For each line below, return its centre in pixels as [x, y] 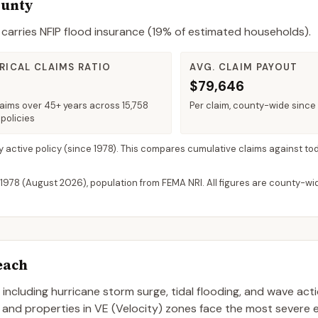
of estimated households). [241, 32]
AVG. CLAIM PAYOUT [244, 67]
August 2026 [54, 183]
